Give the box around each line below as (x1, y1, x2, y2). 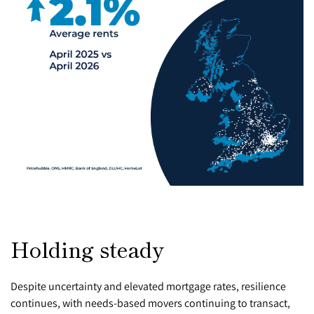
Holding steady (11, 233, 164, 265)
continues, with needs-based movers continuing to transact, (11, 295, 290, 310)
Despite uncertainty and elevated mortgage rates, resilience (11, 278, 286, 293)
